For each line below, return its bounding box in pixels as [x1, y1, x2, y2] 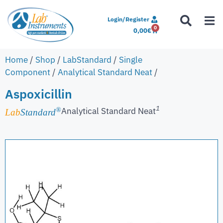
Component [5, 66, 50, 78]
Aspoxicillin [5, 85, 72, 102]
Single [119, 54, 142, 65]
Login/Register [108, 15, 150, 23]
